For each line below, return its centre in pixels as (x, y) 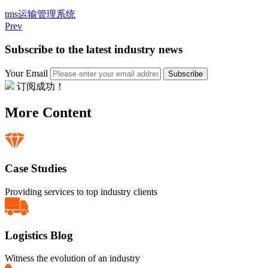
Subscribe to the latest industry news (94, 49)
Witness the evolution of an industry (72, 258)
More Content (48, 113)
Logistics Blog (39, 235)
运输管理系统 (47, 14)
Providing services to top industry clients (81, 191)
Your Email (26, 73)
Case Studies (36, 169)
